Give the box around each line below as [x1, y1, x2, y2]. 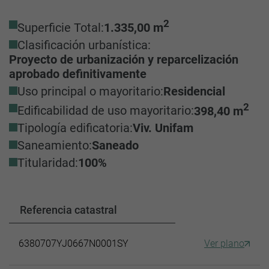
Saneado [92, 138, 139, 153]
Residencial [163, 83, 225, 98]
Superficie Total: [17, 20, 104, 35]
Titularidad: [17, 156, 78, 171]
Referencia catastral [20, 204, 117, 217]
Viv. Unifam [133, 121, 193, 136]
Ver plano [204, 238, 244, 250]
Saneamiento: [17, 138, 92, 153]
